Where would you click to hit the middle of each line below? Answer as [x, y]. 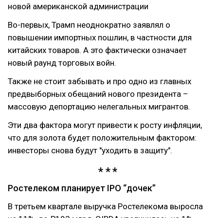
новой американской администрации [78, 6]
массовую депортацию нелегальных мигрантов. [99, 106]
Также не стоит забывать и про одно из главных [100, 81]
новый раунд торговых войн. [62, 63]
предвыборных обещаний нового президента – [98, 94]
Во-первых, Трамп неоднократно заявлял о [89, 25]
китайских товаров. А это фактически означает [97, 50]
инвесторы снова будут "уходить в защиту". [90, 150]
